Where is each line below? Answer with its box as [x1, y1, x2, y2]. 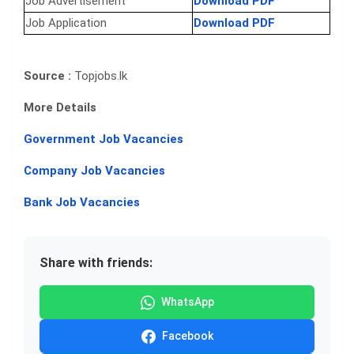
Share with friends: [40, 255, 153, 271]
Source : [24, 69, 74, 84]
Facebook [161, 330, 213, 343]
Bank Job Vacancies [24, 195, 140, 210]
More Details [24, 100, 96, 115]
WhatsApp [160, 296, 214, 309]
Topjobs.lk [74, 69, 127, 84]
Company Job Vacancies [24, 164, 165, 179]
